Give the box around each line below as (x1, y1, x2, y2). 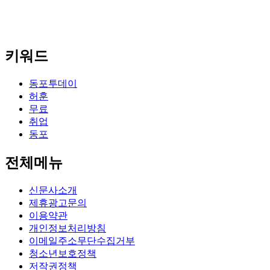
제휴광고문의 (29, 197, 87, 208)
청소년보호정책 (29, 248, 96, 259)
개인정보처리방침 (29, 222, 106, 233)
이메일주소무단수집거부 (29, 235, 135, 246)
